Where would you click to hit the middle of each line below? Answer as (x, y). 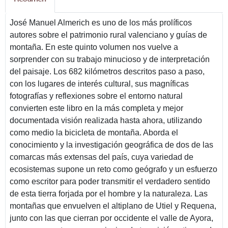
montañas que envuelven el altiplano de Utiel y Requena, (113, 206)
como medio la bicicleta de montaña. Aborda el (94, 132)
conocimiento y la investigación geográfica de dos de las (111, 145)
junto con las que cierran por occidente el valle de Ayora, (111, 218)
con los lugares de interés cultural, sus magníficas (99, 83)
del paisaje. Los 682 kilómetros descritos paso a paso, (107, 71)
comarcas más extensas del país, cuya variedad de (102, 157)
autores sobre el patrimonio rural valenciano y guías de (108, 35)
